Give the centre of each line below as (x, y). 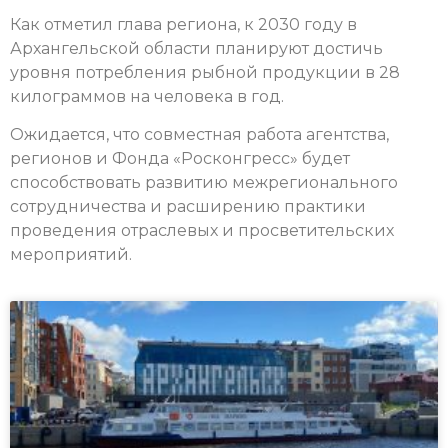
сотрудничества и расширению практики (188, 207)
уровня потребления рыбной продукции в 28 (205, 72)
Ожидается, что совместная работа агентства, (199, 135)
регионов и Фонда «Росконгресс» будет (180, 159)
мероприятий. (71, 255)
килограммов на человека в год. (147, 96)
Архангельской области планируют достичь (196, 48)
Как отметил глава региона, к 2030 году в (183, 24)
